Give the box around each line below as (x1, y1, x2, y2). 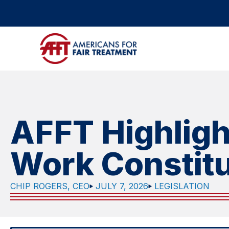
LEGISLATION (154, 181, 210, 192)
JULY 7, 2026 (96, 181, 148, 192)
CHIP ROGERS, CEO (10, 181, 89, 192)
